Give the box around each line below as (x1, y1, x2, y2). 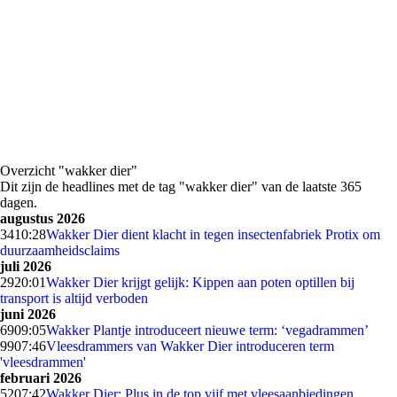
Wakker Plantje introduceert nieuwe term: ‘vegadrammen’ (46, 323, 369, 338)
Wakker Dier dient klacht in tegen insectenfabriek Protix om (46, 227, 380, 242)
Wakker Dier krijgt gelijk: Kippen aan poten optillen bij (46, 275, 354, 290)
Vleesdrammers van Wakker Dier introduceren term (46, 339, 334, 354)
